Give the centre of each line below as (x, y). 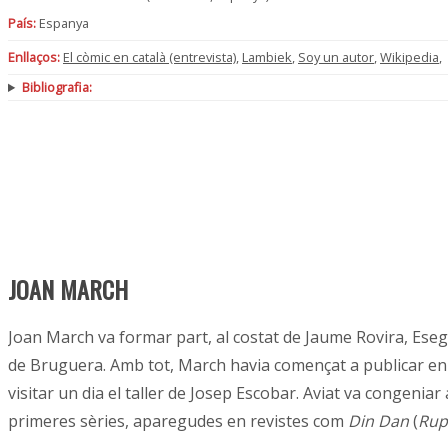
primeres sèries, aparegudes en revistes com (178, 421)
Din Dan (378, 421)
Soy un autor (336, 56)
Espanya (62, 22)
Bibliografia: (56, 87)
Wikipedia (409, 56)
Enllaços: (34, 56)
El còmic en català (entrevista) (149, 56)
